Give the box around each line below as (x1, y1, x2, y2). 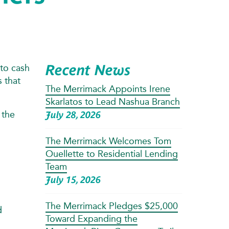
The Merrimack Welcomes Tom (45, 135, 171, 147)
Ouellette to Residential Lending (45, 148, 178, 159)
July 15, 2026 (45, 174, 101, 185)
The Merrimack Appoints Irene (45, 83, 170, 95)
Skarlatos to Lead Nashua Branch (45, 96, 180, 107)
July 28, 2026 (45, 109, 101, 120)
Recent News (45, 61, 130, 78)
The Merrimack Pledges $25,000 (45, 200, 178, 212)
